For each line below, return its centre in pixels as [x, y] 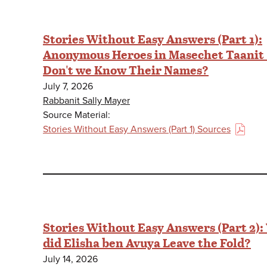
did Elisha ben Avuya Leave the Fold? [147, 242]
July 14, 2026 [70, 259]
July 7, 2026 [68, 86]
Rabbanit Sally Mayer [86, 100]
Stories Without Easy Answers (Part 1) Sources [137, 129]
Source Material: [77, 115]
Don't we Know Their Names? [126, 69]
